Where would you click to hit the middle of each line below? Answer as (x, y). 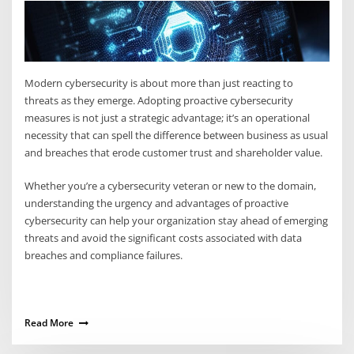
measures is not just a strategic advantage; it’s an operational (168, 117)
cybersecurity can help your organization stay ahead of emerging (177, 221)
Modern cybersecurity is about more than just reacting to (159, 83)
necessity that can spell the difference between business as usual (177, 135)
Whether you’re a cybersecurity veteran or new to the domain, (171, 186)
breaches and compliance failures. (104, 256)
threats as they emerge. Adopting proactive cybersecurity (159, 100)
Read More (49, 322)
